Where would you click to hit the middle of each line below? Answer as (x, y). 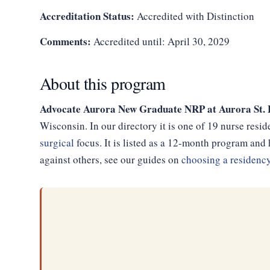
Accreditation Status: (87, 16)
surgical (57, 143)
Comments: (65, 41)
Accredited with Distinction (194, 16)
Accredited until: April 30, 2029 (160, 41)
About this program (102, 83)
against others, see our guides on (110, 159)
